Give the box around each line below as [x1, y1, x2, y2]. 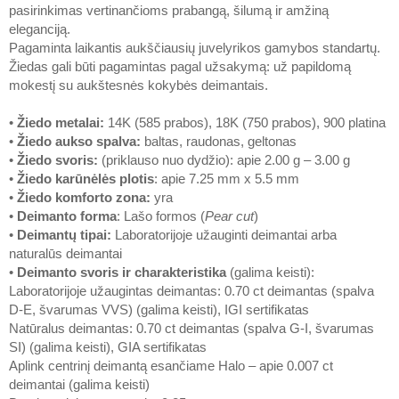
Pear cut [205, 208, 254, 224]
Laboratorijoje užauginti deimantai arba [111, 227, 337, 242]
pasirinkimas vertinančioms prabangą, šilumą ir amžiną [9, 3, 329, 18]
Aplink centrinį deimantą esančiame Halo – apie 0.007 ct [9, 358, 333, 373]
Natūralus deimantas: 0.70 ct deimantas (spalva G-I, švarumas [9, 321, 374, 336]
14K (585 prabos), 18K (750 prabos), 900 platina [104, 115, 386, 130]
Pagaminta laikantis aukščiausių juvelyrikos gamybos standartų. [9, 40, 380, 55]
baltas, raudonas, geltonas [141, 134, 297, 149]
